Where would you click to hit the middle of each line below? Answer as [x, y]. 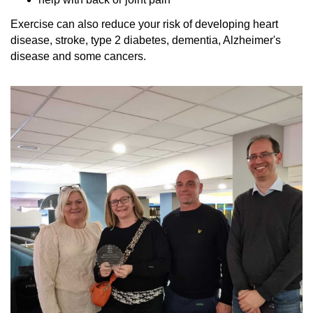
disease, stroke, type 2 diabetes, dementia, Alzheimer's [146, 40]
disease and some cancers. [78, 56]
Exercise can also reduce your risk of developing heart [144, 24]
